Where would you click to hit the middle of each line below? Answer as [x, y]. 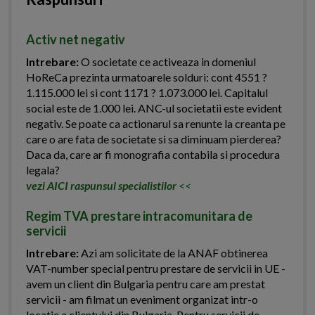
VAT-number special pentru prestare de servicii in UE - [156, 269]
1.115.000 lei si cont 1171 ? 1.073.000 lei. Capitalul [147, 93]
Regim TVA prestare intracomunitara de [139, 216]
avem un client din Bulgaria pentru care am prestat [146, 284]
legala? [43, 170]
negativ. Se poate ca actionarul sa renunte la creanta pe [156, 124]
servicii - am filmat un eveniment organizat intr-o [142, 300]
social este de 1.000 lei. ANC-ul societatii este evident [154, 108]
